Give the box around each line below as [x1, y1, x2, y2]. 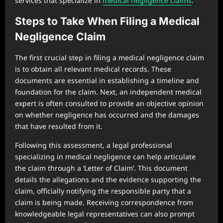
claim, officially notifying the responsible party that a [15, 186, 191, 196]
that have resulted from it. [15, 121, 103, 131]
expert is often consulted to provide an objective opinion [15, 98, 204, 108]
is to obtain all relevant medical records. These [15, 64, 171, 74]
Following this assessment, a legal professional [15, 140, 172, 150]
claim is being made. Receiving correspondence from [15, 197, 193, 207]
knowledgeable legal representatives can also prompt [15, 209, 195, 219]
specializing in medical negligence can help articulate [15, 151, 196, 161]
